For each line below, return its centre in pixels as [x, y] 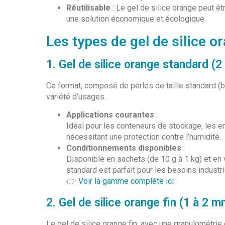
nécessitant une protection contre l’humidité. [144, 137]
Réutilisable [88, 8]
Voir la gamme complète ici [126, 181]
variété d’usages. [76, 96]
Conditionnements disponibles [124, 148]
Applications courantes [110, 115]
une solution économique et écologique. [136, 19]
